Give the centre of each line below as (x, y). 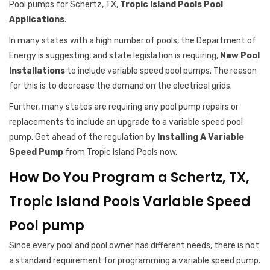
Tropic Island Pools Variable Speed (130, 202)
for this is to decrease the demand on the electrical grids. (121, 86)
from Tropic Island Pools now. (120, 152)
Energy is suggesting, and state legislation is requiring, (115, 56)
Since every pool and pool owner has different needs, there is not (134, 246)
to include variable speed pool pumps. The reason (161, 71)
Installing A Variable (201, 137)
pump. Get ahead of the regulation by (83, 137)
